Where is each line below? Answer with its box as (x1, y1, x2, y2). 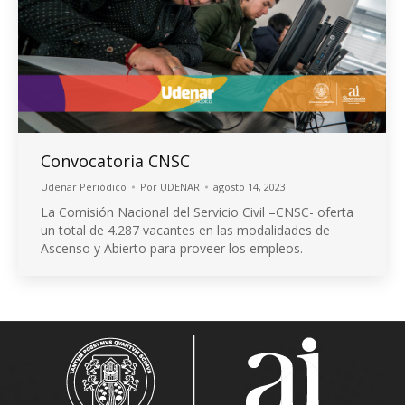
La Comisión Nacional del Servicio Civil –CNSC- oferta (41, 202, 353, 221)
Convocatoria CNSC (41, 149, 190, 172)
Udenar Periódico (41, 179, 127, 193)
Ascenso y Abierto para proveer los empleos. (41, 239, 303, 257)
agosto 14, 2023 (213, 179, 286, 193)
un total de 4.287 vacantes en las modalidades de (41, 221, 330, 239)
